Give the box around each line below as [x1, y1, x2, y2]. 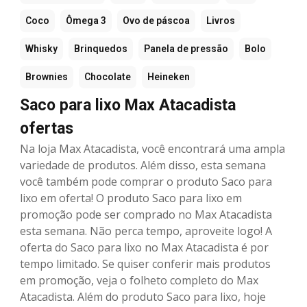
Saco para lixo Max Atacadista [20, 96, 236, 115]
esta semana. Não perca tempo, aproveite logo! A [20, 223, 272, 239]
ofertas [20, 119, 73, 138]
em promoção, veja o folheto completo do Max [20, 273, 258, 288]
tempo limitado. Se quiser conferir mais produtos [20, 256, 271, 272]
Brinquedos [74, 43, 127, 55]
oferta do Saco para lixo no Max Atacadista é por [20, 240, 269, 256]
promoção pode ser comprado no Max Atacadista [20, 207, 272, 223]
